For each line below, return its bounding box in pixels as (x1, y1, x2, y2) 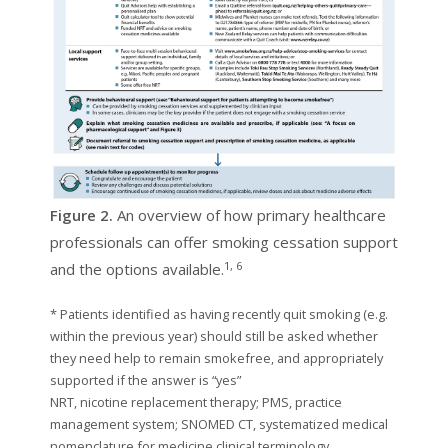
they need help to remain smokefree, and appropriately (50, 349, 383, 368)
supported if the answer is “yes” (50, 371, 241, 390)
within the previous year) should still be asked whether (50, 327, 378, 346)
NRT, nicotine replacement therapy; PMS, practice (50, 393, 342, 412)
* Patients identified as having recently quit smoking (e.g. (50, 305, 388, 324)
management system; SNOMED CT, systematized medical (50, 415, 388, 434)
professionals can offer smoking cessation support (50, 232, 398, 253)
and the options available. (50, 259, 224, 280)
